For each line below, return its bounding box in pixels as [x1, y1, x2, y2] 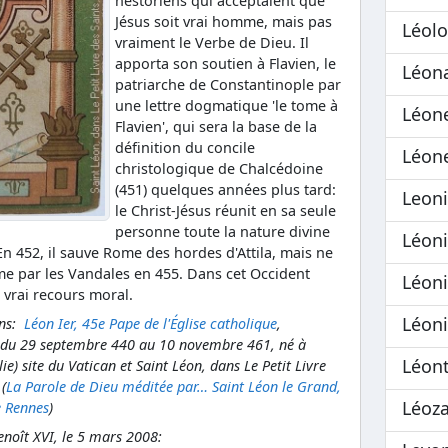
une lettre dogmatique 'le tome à [115, 96, 338, 115]
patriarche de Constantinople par [115, 75, 341, 94]
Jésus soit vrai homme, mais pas [115, 12, 332, 31]
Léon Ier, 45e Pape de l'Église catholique [24, 313, 277, 333]
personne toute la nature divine [115, 222, 330, 241]
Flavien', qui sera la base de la [115, 117, 317, 136]
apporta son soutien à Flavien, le [115, 54, 336, 73]
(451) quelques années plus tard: [115, 180, 336, 199]
